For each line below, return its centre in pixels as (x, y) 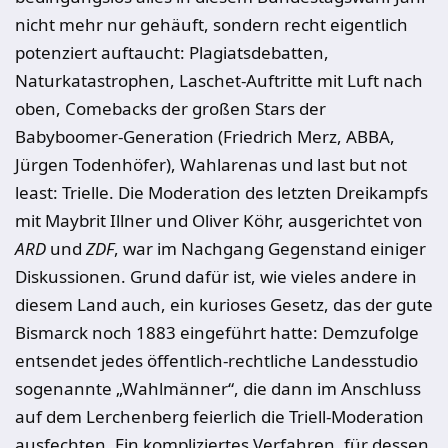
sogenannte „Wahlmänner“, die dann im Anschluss (218, 388)
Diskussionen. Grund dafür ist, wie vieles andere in (216, 276)
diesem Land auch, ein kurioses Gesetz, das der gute (224, 304)
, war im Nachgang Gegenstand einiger (270, 248)
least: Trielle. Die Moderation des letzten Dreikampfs (221, 192)
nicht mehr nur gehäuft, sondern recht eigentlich (211, 24)
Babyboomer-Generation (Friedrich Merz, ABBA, (205, 136)
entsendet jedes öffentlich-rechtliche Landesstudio (216, 360)
